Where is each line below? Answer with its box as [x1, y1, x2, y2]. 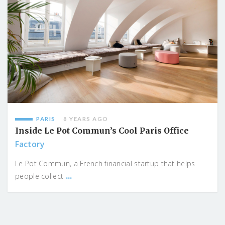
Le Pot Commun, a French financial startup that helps [15, 158, 195, 168]
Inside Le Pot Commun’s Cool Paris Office [15, 125, 189, 136]
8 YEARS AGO [63, 115, 108, 122]
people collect [15, 171, 66, 181]
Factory [15, 138, 45, 150]
